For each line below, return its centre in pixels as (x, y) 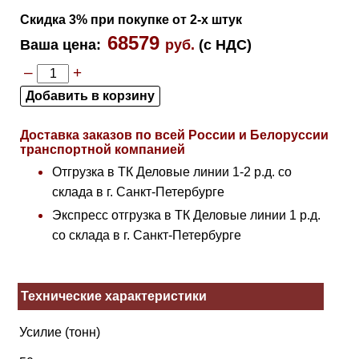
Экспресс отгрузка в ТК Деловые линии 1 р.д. (187, 216)
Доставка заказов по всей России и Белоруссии (175, 135)
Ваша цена (58, 45)
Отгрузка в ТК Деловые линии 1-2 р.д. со (172, 172)
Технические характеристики (114, 296)
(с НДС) (226, 45)
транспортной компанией (103, 150)
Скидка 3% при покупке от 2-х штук (131, 20)
